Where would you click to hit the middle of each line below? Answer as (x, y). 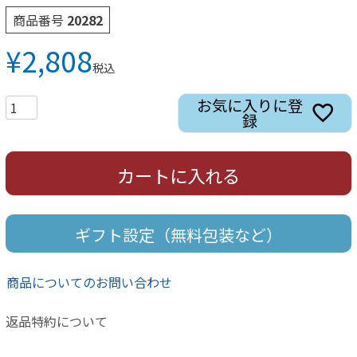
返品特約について (57, 321)
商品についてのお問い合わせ (89, 282)
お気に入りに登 (249, 105)
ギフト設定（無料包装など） (178, 235)
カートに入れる (178, 175)
